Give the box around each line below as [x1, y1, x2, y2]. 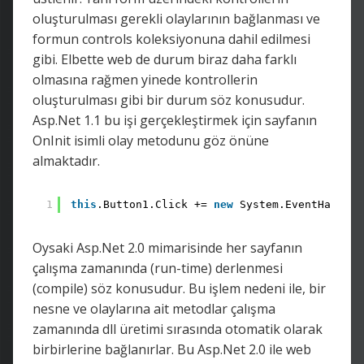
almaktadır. [32, 151, 100, 170]
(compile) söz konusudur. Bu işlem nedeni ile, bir [32, 279, 326, 297]
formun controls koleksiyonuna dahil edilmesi [32, 29, 310, 48]
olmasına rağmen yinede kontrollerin [32, 70, 258, 89]
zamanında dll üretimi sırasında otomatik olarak [32, 319, 323, 338]
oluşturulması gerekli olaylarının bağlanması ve [32, 9, 320, 28]
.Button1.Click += [97, 197, 214, 210]
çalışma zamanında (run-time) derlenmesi [32, 258, 283, 277]
